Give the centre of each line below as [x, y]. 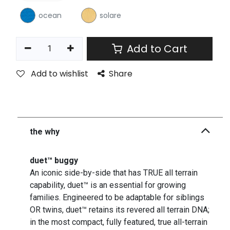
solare [110, 15]
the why [45, 132]
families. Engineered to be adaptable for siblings [117, 198]
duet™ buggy [54, 161]
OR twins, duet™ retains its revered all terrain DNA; [120, 210]
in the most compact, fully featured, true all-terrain [119, 222]
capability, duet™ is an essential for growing [108, 185]
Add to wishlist [60, 74]
